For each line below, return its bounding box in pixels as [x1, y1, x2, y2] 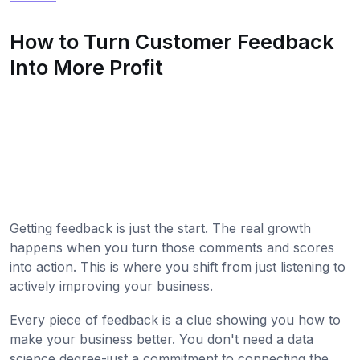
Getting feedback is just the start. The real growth [10, 220, 311, 237]
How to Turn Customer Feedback [10, 30, 334, 55]
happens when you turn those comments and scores [10, 239, 334, 256]
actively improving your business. [10, 278, 213, 295]
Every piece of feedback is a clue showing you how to [10, 312, 341, 329]
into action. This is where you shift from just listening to [10, 259, 346, 276]
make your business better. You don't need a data [10, 331, 313, 348]
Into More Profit [10, 55, 163, 80]
